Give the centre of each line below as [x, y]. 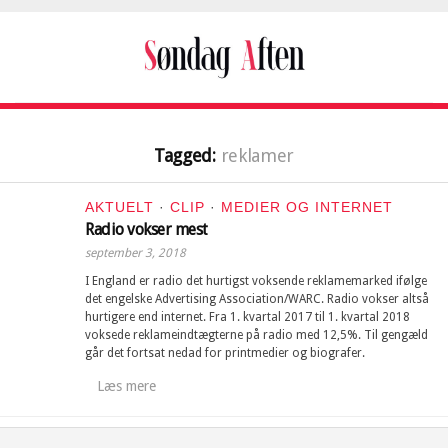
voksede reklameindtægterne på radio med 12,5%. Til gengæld [256, 335]
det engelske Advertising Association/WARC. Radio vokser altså [257, 299]
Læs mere [126, 386]
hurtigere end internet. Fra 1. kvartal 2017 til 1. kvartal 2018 [247, 317]
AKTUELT [119, 207]
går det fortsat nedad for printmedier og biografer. [225, 353]
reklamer [257, 155]
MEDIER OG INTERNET [307, 207]
